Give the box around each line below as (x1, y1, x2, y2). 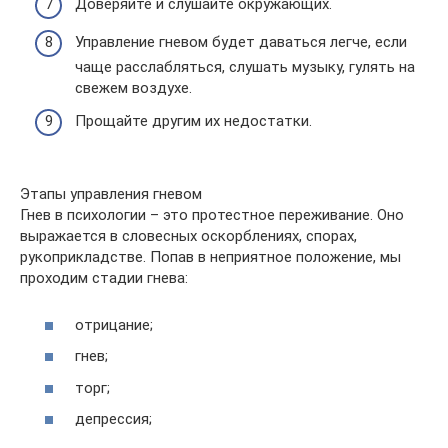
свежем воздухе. (75, 78, 192, 97)
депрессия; (75, 410, 152, 428)
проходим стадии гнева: (20, 269, 188, 287)
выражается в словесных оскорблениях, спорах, (20, 227, 357, 245)
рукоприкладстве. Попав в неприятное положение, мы (20, 248, 401, 266)
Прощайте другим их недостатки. (75, 112, 312, 130)
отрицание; (75, 315, 153, 334)
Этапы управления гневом (20, 185, 202, 203)
